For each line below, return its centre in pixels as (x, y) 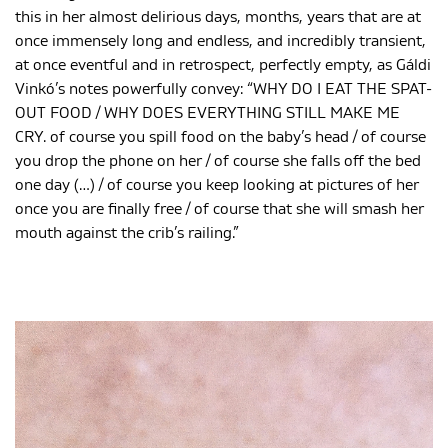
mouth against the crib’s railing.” (127, 232)
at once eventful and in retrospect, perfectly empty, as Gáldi (223, 64)
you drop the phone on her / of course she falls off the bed (218, 160)
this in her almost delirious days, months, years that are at (218, 16)
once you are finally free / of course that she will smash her (219, 208)
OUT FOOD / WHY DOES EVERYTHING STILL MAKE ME (207, 112)
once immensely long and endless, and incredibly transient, (220, 40)
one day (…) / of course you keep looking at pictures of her (217, 184)
